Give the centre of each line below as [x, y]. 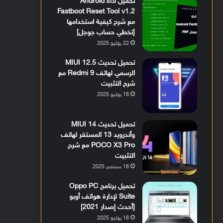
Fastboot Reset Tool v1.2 [96, 12]
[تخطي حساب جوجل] [106, 33]
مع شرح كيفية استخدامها [101, 22]
